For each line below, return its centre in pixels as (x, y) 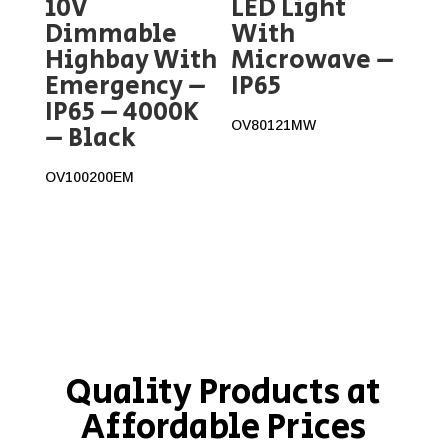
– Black (90, 137)
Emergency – (125, 85)
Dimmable (110, 33)
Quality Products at (224, 393)
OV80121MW (274, 124)
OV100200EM (89, 176)
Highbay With (130, 59)
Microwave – (313, 59)
